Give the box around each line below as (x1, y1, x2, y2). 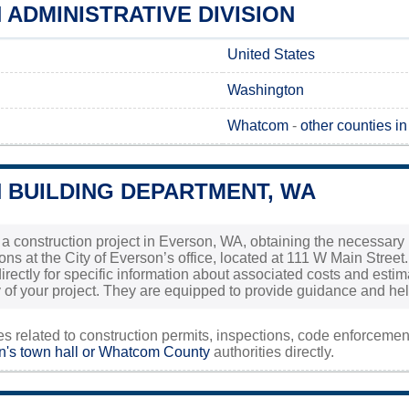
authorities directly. (210, 343, 334, 360)
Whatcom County (99, 343, 210, 360)
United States (227, 46, 315, 62)
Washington (227, 81, 304, 98)
